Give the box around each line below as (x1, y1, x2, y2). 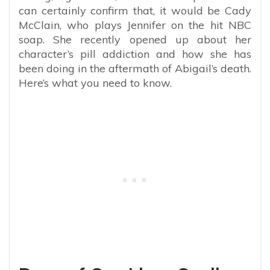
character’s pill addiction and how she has (19, 46, 251, 61)
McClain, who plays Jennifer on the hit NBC (19, 17, 251, 32)
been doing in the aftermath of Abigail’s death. (19, 61, 251, 75)
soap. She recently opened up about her (19, 32, 251, 46)
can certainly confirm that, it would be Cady (19, 3, 251, 17)
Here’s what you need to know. (19, 75, 172, 90)
